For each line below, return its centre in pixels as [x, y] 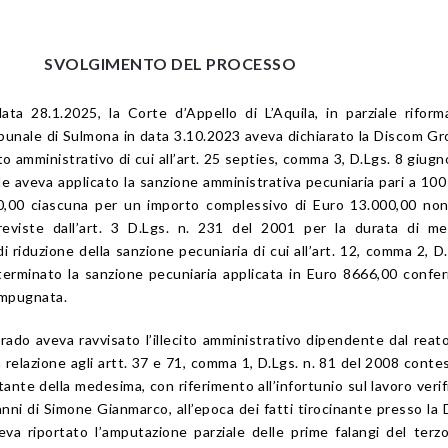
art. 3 [99, 228]
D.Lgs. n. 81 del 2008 [328, 363]
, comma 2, [395, 251]
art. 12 [335, 251]
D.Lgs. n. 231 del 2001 [212, 228]
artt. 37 [123, 363]
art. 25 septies [226, 159]
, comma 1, [220, 363]
